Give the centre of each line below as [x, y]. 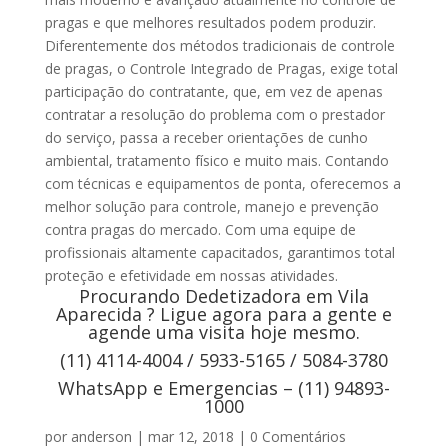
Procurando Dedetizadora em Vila [223, 296]
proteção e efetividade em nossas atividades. [195, 276]
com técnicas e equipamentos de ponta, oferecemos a [222, 184]
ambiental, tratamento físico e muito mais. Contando [216, 161]
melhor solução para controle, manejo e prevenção [211, 207]
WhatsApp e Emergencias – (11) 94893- [223, 388]
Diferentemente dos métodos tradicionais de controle [219, 46]
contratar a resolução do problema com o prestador [214, 115]
